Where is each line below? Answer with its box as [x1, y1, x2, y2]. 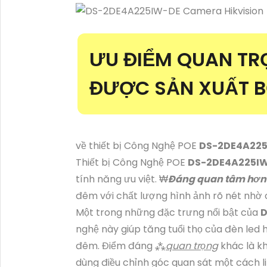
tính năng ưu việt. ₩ [76, 172, 168, 186]
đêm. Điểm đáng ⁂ [76, 238, 166, 253]
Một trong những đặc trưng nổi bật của [76, 205, 260, 219]
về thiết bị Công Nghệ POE [76, 138, 199, 153]
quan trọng [166, 238, 218, 253]
